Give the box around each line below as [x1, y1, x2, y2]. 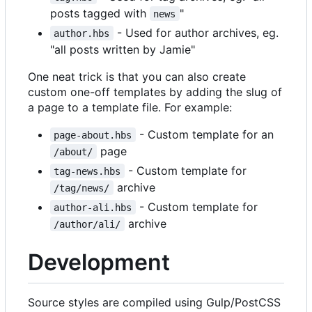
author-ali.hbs [54, 201, 132, 213]
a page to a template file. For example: [28, 100, 232, 114]
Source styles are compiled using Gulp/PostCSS [28, 295, 281, 310]
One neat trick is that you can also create [28, 69, 246, 84]
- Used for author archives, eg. [113, 25, 282, 40]
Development [28, 248, 170, 276]
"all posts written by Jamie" [50, 42, 195, 56]
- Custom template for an [135, 127, 274, 141]
